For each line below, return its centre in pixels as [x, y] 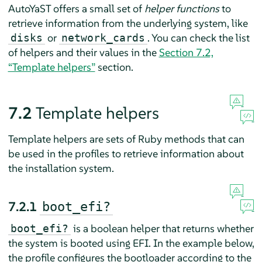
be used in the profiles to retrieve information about [126, 153]
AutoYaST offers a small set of [76, 8]
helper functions [182, 8]
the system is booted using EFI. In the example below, [131, 243]
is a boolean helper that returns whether [162, 228]
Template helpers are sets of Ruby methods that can [126, 139]
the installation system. [61, 168]
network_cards [103, 37]
